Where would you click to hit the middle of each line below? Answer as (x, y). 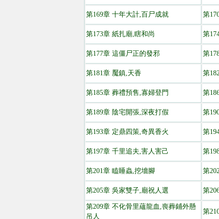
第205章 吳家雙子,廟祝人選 (127, 190)
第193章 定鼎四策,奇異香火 (127, 132)
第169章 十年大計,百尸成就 (127, 14)
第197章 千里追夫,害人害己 (127, 151)
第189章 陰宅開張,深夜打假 (127, 112)
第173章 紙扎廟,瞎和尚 (120, 34)
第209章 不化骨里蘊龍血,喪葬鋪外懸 (141, 207)
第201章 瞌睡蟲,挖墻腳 (120, 171)
